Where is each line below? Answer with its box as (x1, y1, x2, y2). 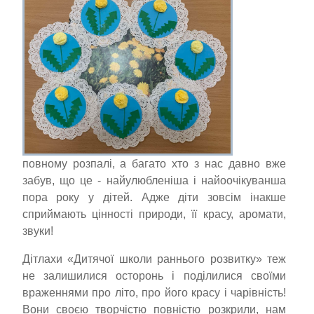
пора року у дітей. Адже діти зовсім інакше (22, 191, 286, 203)
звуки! (22, 224, 53, 237)
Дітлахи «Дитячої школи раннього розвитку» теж (22, 252, 286, 265)
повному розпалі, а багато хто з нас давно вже (22, 157, 286, 170)
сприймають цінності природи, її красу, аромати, (22, 207, 286, 220)
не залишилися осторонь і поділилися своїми (22, 269, 286, 282)
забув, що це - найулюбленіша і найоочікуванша (22, 174, 286, 186)
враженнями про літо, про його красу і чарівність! (22, 286, 286, 299)
